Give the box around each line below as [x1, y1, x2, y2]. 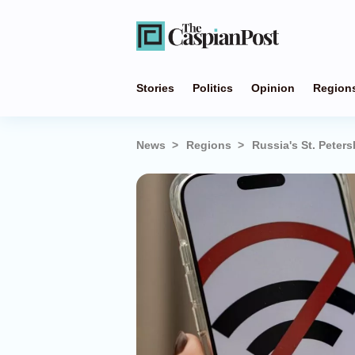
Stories [136, 82, 174, 94]
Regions [186, 139, 231, 151]
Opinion [251, 82, 295, 94]
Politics [193, 82, 233, 94]
